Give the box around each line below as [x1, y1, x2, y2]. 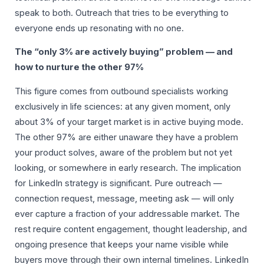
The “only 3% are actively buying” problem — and [15, 47, 233, 58]
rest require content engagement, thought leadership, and [15, 223, 247, 235]
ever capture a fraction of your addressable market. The [15, 208, 240, 219]
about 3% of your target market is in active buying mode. [15, 116, 243, 127]
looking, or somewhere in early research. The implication [15, 162, 241, 173]
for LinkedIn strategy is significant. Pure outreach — [15, 177, 222, 189]
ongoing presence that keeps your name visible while [15, 239, 229, 250]
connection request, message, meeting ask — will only [15, 193, 234, 204]
